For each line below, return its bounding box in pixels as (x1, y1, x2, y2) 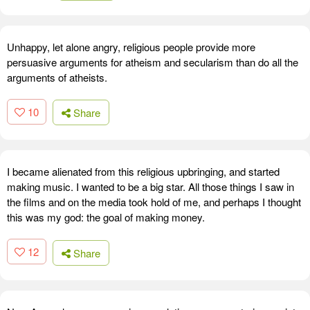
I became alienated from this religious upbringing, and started (7, 164, 280, 179)
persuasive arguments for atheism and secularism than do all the (7, 54, 298, 69)
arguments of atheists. (7, 69, 107, 84)
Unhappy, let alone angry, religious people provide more (7, 39, 255, 54)
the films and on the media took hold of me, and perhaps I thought (7, 194, 301, 210)
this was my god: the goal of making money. (7, 210, 205, 225)
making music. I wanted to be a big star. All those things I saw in (7, 179, 294, 194)
